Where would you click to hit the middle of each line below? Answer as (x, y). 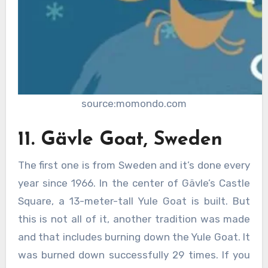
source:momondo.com (134, 104)
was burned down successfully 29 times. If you (134, 255)
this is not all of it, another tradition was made (134, 219)
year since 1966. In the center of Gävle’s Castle (134, 183)
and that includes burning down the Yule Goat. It (134, 237)
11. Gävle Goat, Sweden (120, 140)
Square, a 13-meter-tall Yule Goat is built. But (134, 201)
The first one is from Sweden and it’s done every (134, 165)
